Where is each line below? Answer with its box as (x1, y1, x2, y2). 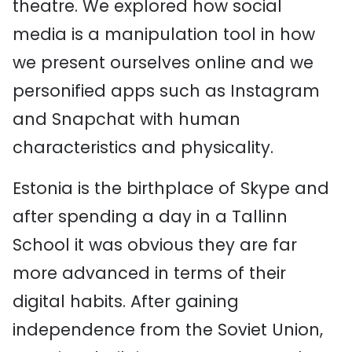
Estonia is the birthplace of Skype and (13, 177, 329, 200)
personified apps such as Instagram (13, 79, 320, 102)
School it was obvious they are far (13, 233, 297, 256)
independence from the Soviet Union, (13, 318, 323, 341)
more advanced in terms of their (13, 262, 286, 284)
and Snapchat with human (13, 108, 240, 130)
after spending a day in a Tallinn (13, 205, 288, 228)
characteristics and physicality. (13, 136, 273, 159)
